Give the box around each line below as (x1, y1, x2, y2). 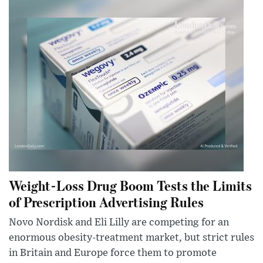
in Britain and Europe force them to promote (9, 247, 217, 258)
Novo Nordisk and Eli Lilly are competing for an (9, 217, 229, 228)
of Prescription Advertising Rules (9, 192, 204, 211)
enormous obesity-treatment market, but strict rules (9, 232, 254, 243)
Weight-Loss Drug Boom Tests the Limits (9, 176, 252, 194)
